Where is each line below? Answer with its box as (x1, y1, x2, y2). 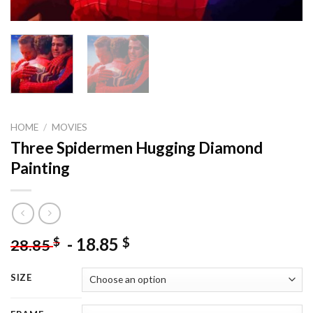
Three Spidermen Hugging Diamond (10, 138, 263, 158)
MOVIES (52, 122, 88, 133)
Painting (10, 159, 70, 178)
